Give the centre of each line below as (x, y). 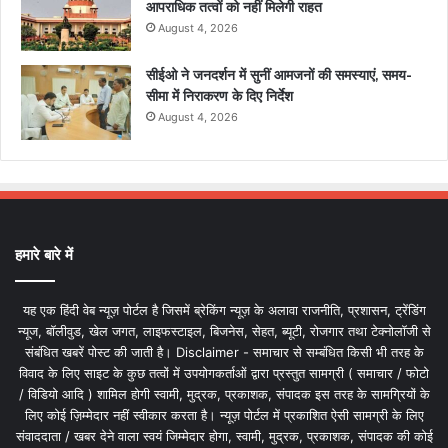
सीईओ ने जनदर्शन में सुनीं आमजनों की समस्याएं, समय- (279, 74)
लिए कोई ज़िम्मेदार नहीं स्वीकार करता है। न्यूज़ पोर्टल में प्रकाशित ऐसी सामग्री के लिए (224, 414)
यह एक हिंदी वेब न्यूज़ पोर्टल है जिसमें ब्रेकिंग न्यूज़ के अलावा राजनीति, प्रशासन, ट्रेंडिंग (224, 309)
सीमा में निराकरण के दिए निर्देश (219, 95)
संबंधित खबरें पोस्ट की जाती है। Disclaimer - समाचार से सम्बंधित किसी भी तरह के (224, 351)
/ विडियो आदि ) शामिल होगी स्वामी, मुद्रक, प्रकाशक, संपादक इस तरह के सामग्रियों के (224, 393)
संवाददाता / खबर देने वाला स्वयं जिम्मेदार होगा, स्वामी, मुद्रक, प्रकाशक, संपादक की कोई (224, 435)
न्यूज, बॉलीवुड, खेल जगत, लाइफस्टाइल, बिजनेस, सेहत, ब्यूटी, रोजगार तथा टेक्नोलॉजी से (224, 330)
